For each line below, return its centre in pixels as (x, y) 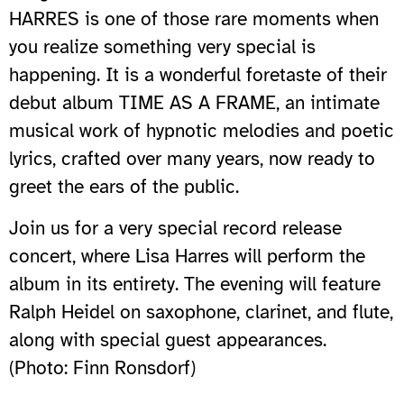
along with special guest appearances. (168, 340)
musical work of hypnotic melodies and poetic (202, 130)
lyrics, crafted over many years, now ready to (192, 158)
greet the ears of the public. (124, 186)
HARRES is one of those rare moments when (194, 18)
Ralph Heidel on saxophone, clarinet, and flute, (201, 312)
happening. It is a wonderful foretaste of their (198, 74)
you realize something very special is (162, 46)
